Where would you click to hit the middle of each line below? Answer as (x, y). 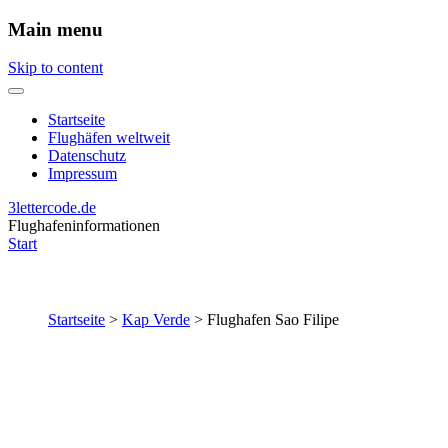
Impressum (82, 174)
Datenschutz (87, 156)
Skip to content (55, 68)
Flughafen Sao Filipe (273, 320)
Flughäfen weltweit (109, 138)
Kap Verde (156, 320)
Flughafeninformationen (84, 226)
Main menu (55, 29)
